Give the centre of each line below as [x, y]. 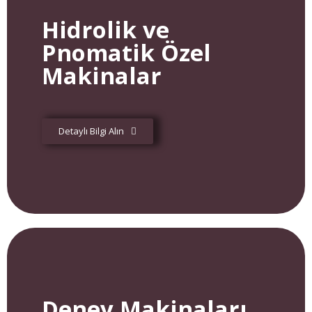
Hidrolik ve [106, 30]
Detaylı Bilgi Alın [91, 131]
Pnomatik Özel [126, 53]
